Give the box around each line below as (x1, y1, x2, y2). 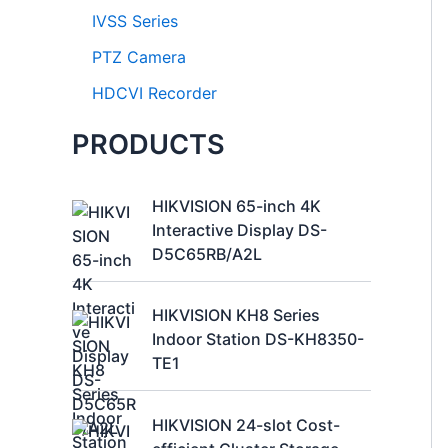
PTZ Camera (92, 47, 186, 68)
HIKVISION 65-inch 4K (152, 195, 321, 216)
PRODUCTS (72, 128, 225, 162)
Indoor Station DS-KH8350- (152, 329, 364, 350)
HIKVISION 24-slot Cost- (152, 414, 340, 435)
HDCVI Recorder (92, 83, 217, 104)
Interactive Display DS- (152, 219, 327, 240)
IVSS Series (92, 11, 178, 32)
